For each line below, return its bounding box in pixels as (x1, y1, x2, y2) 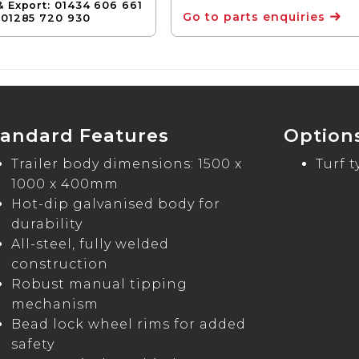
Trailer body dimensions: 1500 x (10, 156, 242, 172)
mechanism (10, 296, 99, 313)
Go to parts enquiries (182, 10, 325, 25)
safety (10, 337, 54, 353)
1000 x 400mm (10, 176, 119, 192)
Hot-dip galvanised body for (10, 196, 220, 212)
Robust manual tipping (10, 276, 188, 292)
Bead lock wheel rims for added (10, 317, 246, 333)
